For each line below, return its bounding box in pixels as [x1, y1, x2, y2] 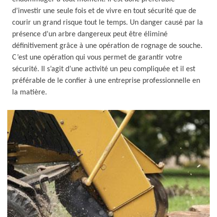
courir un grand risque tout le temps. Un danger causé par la [12, 19, 203, 27]
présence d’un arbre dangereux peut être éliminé [12, 31, 168, 38]
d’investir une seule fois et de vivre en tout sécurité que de [12, 7, 196, 15]
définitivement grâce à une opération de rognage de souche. [12, 42, 202, 50]
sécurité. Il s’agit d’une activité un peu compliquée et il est [12, 65, 195, 73]
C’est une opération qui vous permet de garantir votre [12, 54, 182, 62]
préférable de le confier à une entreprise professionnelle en [12, 77, 200, 85]
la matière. [12, 89, 47, 96]
